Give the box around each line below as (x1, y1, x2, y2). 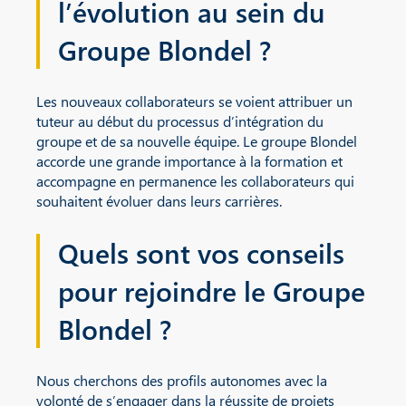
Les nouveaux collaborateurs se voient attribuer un (36, 91, 353, 111)
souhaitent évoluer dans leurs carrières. (36, 190, 282, 210)
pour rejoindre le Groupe (58, 272, 365, 309)
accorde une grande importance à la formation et (36, 150, 343, 170)
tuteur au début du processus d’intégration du (36, 111, 324, 130)
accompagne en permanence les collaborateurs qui (36, 170, 354, 190)
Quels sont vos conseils (58, 234, 344, 271)
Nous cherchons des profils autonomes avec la (36, 370, 327, 390)
